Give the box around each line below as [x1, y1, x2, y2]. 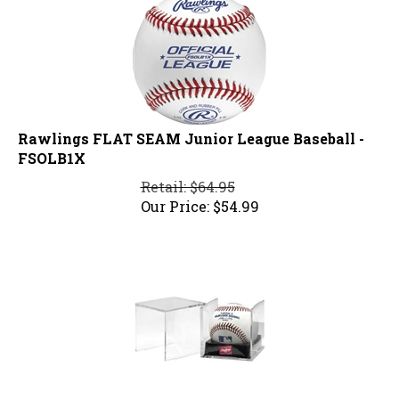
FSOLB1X [18, 141, 85, 160]
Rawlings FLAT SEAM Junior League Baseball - [18, 121, 364, 141]
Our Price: [140, 189, 209, 208]
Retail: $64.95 [140, 169, 235, 189]
